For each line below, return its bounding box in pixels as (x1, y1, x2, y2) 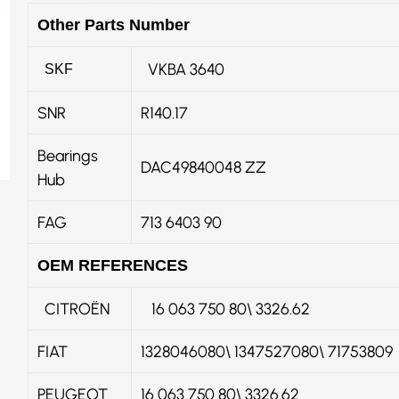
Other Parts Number (37, 16, 190, 34)
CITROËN (37, 298, 110, 319)
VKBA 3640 (141, 59, 224, 79)
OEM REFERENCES (37, 256, 188, 274)
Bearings (37, 145, 98, 166)
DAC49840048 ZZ (141, 157, 266, 177)
